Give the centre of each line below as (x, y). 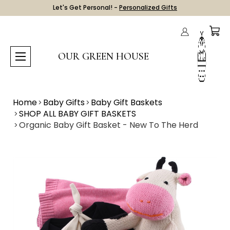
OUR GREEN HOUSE (103, 56)
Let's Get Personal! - (86, 7)
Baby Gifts (64, 102)
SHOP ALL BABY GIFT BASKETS (78, 114)
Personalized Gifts (148, 7)
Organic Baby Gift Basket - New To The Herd (109, 125)
